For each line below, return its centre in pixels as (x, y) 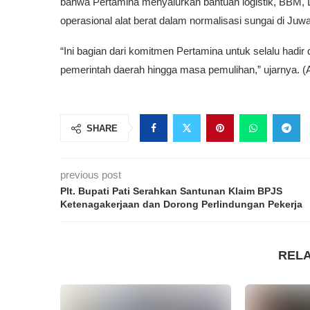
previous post (91, 175)
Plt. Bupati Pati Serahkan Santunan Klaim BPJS (171, 191)
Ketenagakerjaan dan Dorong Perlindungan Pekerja (181, 204)
